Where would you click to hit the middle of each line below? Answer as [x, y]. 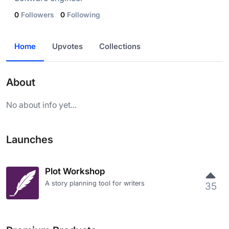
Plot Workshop [75, 171]
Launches [30, 140]
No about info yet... [41, 105]
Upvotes [67, 46]
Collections [120, 46]
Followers [38, 15]
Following [84, 15]
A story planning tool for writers [95, 183]
